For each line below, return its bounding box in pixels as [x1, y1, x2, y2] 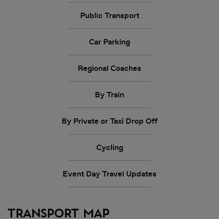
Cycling [96, 142, 123, 153]
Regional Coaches [78, 63, 141, 73]
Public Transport [80, 10, 139, 21]
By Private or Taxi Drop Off [62, 116, 157, 126]
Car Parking [89, 37, 130, 47]
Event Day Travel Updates [63, 169, 156, 179]
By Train [95, 89, 124, 100]
